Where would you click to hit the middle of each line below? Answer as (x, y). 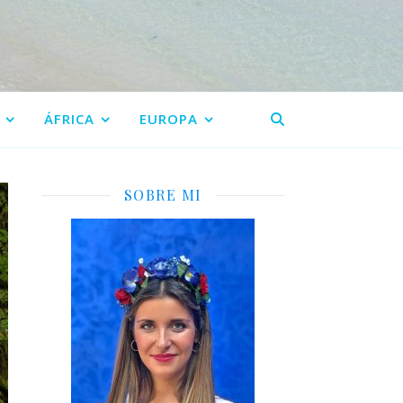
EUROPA (169, 119)
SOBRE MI (163, 195)
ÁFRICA (69, 119)
